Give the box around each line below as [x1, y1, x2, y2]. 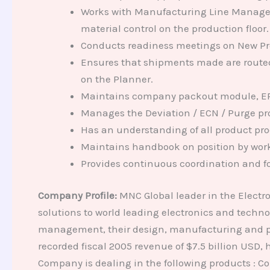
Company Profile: [37, 189, 119, 202]
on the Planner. [80, 72, 153, 85]
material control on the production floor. [80, 22, 269, 34]
